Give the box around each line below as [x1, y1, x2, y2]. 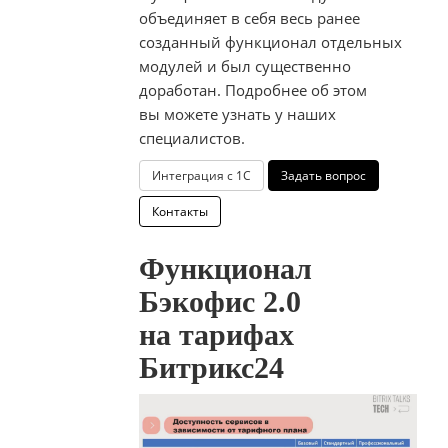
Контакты [152, 203, 208, 221]
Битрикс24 [139, 351, 284, 385]
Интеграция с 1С [152, 167, 251, 185]
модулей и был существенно [139, 56, 351, 77]
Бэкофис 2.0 [139, 285, 301, 319]
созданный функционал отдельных [139, 32, 402, 53]
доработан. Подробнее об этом [139, 80, 367, 101]
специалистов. [139, 128, 245, 149]
